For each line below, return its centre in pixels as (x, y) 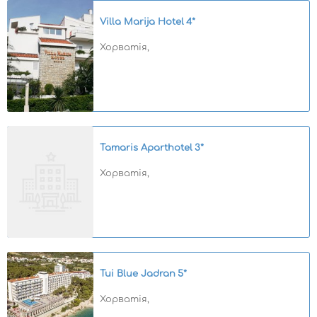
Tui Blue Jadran (138, 274)
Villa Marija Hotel (142, 22)
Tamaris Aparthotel (146, 148)
